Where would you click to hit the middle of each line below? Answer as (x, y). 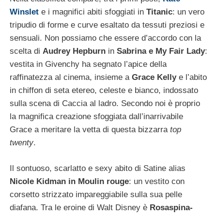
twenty (22, 143)
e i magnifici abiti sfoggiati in (93, 12)
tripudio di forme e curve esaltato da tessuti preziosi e (107, 25)
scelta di (26, 51)
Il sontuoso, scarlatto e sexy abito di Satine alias (98, 168)
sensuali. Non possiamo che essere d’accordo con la (105, 38)
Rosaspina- (170, 207)
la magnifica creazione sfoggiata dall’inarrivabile (96, 116)
